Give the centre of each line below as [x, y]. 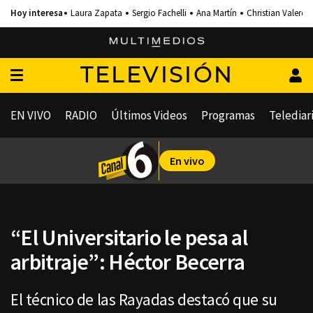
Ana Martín [217, 13]
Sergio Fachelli [159, 13]
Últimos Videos [149, 115]
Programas [228, 115]
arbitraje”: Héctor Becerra [128, 262]
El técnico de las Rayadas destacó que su [144, 299]
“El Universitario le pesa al [129, 238]
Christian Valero [277, 13]
